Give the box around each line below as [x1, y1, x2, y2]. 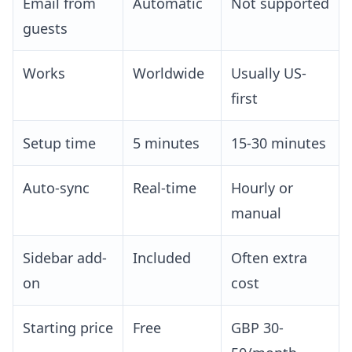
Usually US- [231, 64, 306, 83]
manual [231, 203, 281, 223]
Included [133, 248, 191, 268]
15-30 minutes [231, 134, 326, 153]
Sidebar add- [23, 248, 107, 268]
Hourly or [231, 178, 293, 198]
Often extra [231, 248, 307, 268]
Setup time [23, 134, 96, 153]
